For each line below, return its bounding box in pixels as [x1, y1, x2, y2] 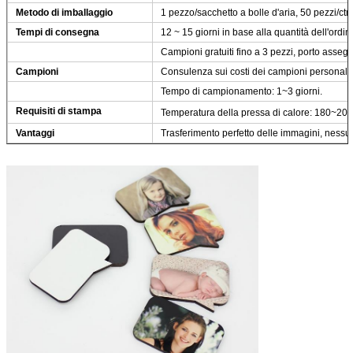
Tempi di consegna [16, 26, 99, 38]
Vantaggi [16, 127, 54, 139]
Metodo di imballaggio [16, 6, 113, 18]
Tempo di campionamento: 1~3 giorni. [161, 85, 322, 97]
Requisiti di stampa [16, 105, 102, 117]
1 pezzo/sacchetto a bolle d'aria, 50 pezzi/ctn [161, 6, 351, 18]
